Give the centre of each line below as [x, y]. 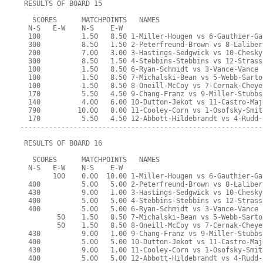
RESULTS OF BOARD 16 [61, 144]
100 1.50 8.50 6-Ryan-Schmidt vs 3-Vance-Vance [139, 70]
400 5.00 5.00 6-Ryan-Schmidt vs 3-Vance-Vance [139, 209]
